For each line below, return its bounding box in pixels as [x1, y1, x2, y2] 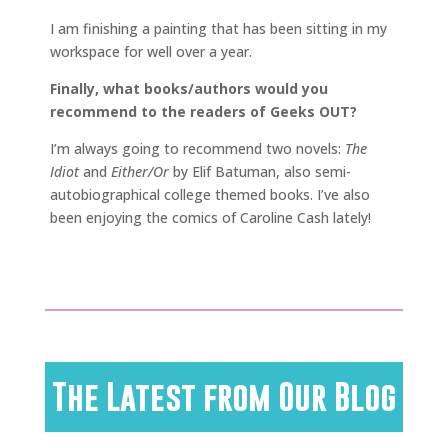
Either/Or [107, 161, 169, 181]
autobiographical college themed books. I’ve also [50, 184, 370, 204]
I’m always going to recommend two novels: [50, 138, 345, 158]
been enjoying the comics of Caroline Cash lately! [50, 207, 371, 227]
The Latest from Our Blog [51, 376, 396, 416]
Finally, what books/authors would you [50, 78, 328, 98]
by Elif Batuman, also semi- [169, 161, 351, 181]
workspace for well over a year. [50, 41, 252, 61]
